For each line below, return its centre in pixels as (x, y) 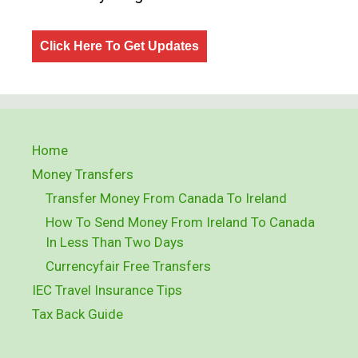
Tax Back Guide (78, 314)
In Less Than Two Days (115, 242)
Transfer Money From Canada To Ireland (166, 198)
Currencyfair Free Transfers (128, 266)
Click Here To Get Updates (119, 46)
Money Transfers (83, 174)
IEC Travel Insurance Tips (107, 290)
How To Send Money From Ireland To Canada (180, 222)
